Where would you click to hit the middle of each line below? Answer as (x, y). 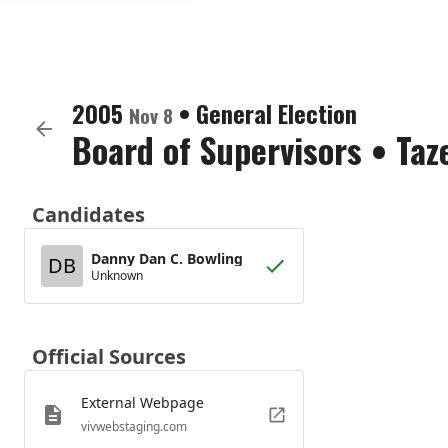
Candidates (88, 214)
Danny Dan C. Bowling (167, 258)
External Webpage (142, 402)
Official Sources (109, 356)
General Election (276, 113)
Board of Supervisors (217, 149)
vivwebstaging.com (134, 426)
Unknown (117, 275)
